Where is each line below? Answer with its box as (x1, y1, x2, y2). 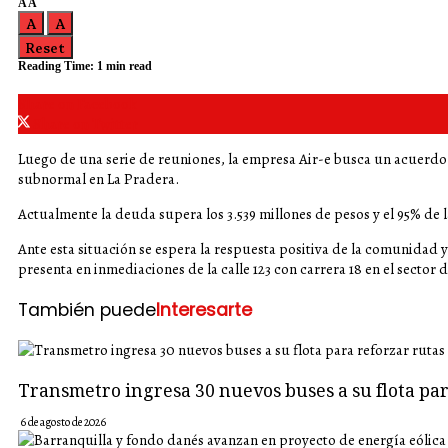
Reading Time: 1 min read (18, 59, 152, 73)
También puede (18, 297, 156, 322)
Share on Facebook (18, 94, 137, 114)
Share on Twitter (33, 114, 138, 134)
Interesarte (156, 297, 252, 322)
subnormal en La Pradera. (18, 169, 179, 189)
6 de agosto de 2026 (20, 413, 106, 430)
